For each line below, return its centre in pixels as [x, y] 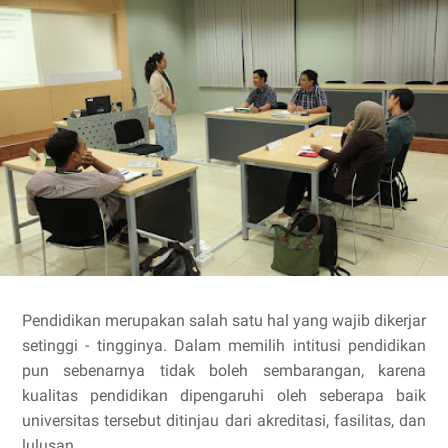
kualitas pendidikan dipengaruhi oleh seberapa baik [224, 395]
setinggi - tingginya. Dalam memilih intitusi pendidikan [224, 345]
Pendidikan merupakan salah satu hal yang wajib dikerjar [224, 320]
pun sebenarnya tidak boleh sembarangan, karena [224, 370]
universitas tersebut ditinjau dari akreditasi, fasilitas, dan [224, 420]
